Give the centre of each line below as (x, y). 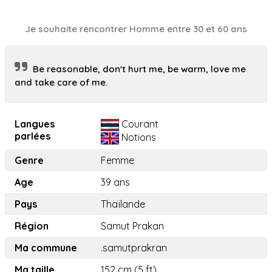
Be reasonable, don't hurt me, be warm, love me (139, 69)
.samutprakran (134, 248)
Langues (35, 124)
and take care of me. (61, 83)
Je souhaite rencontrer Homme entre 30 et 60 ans (136, 29)
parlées (32, 136)
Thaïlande (123, 204)
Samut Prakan (132, 226)
